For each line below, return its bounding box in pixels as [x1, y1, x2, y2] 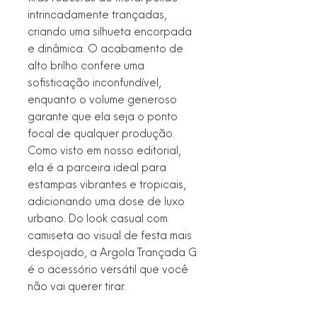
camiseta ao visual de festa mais [28, 227, 192, 242]
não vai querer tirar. [28, 278, 126, 293]
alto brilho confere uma [28, 57, 144, 72]
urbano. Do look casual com [28, 210, 168, 225]
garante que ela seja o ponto [28, 108, 178, 123]
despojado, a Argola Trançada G [28, 244, 197, 259]
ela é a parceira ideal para [28, 159, 166, 174]
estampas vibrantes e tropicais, [28, 176, 186, 191]
